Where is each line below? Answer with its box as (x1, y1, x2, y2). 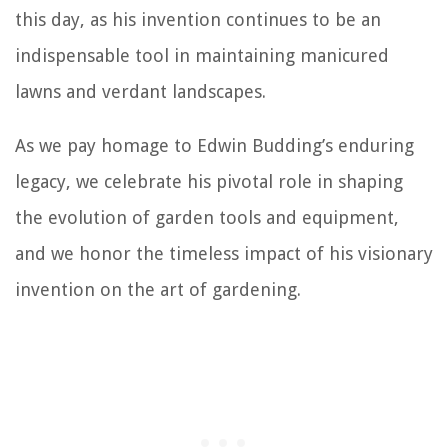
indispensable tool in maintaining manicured (15, 45, 389, 67)
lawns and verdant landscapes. (15, 81, 266, 103)
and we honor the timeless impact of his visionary (15, 243, 433, 265)
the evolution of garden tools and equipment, (15, 207, 399, 229)
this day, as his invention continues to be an (15, 9, 381, 31)
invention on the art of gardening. (15, 279, 301, 301)
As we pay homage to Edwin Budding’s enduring (15, 135, 414, 157)
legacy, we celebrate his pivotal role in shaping (15, 171, 403, 193)
